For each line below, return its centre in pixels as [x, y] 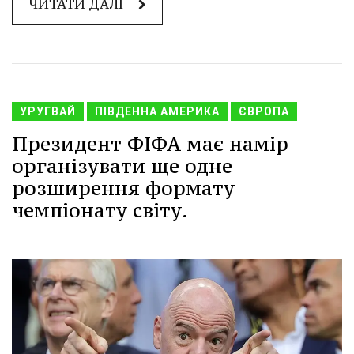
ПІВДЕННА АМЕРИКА [157, 112]
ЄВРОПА [264, 112]
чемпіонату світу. [100, 211]
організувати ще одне [122, 166]
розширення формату [123, 188]
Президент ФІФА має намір [150, 144]
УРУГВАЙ [48, 112]
